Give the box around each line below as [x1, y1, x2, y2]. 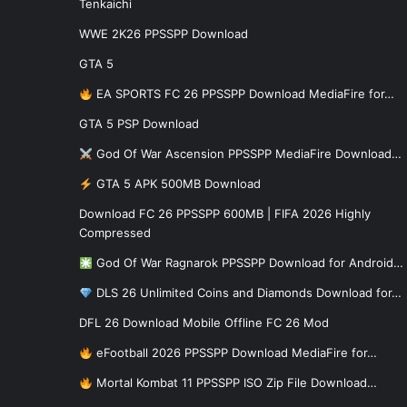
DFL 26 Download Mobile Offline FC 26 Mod [79, 315, 329, 331]
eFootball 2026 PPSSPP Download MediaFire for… [92, 345, 377, 361]
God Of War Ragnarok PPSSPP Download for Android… [92, 255, 403, 271]
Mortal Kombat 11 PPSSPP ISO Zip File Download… [92, 375, 377, 391]
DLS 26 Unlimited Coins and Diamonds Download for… [92, 285, 402, 301]
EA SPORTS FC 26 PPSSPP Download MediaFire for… [92, 86, 394, 102]
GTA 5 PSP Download [79, 116, 199, 132]
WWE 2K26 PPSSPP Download [79, 26, 248, 42]
